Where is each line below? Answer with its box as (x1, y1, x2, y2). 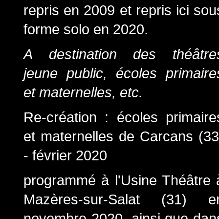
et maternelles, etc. (23, 84, 143, 100)
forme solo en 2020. (23, 21, 148, 37)
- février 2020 (23, 147, 107, 163)
